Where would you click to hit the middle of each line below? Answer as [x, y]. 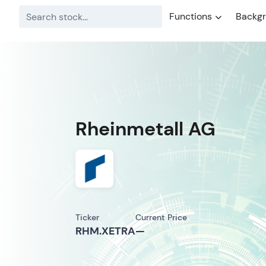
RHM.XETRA [105, 231]
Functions [191, 16]
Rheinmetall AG [145, 129]
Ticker [87, 217]
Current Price [161, 217]
